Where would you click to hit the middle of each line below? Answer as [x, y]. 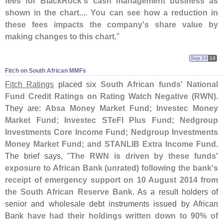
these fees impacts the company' [75, 24]
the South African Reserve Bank [69, 192]
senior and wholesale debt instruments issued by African [111, 204]
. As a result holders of [175, 192]
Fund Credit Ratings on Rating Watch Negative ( [100, 96]
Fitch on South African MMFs [46, 71]
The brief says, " [38, 156]
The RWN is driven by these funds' [144, 156]
